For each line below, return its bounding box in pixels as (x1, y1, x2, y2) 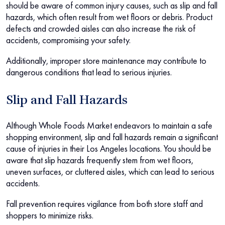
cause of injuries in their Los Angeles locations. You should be (6, 143, 211, 155)
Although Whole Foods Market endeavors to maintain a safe (6, 120, 212, 132)
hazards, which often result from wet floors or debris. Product (6, 11, 212, 23)
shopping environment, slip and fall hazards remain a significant (6, 131, 218, 143)
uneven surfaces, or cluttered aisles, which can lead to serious (6, 166, 214, 178)
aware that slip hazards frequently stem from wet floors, (6, 154, 193, 166)
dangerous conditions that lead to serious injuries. (6, 66, 172, 78)
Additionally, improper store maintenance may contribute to (6, 55, 206, 67)
